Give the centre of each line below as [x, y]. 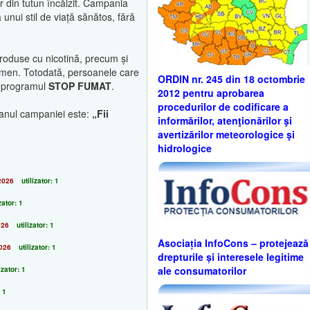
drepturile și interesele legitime [231, 257]
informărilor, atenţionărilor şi [225, 120]
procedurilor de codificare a [223, 106]
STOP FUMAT [80, 86]
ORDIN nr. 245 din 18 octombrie [231, 79]
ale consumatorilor [202, 271]
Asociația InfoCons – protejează [233, 243]
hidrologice [185, 148]
